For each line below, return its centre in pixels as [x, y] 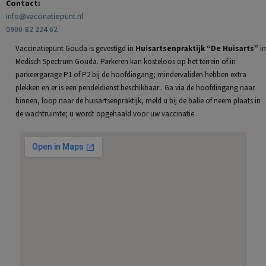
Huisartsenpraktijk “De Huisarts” [197, 49]
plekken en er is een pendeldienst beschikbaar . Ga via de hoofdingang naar [135, 88]
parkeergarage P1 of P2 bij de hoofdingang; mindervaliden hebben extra [131, 75]
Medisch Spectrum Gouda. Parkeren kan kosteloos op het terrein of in [126, 62]
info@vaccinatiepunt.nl [45, 17]
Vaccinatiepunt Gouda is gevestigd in [75, 49]
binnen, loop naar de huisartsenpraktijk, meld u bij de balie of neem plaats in [138, 101]
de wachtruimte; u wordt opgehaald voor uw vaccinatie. [106, 114]
